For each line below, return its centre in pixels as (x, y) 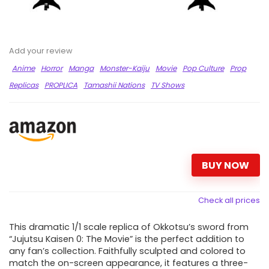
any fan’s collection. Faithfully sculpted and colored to (127, 251)
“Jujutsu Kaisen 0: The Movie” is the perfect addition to (127, 239)
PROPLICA (61, 85)
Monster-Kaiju (125, 68)
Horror (52, 68)
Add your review (41, 51)
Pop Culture (203, 68)
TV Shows (168, 85)
